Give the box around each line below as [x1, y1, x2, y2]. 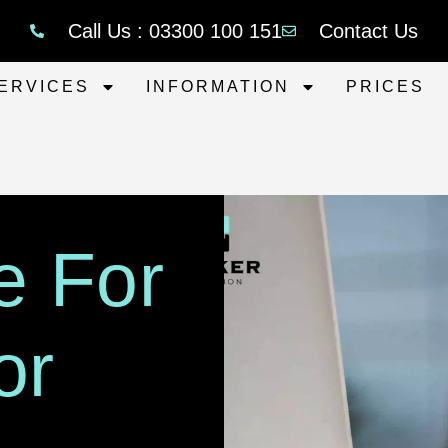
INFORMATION [145, 78, 290, 96]
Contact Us [319, 20, 418, 42]
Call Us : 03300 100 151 [67, 20, 282, 42]
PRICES [345, 78, 425, 96]
